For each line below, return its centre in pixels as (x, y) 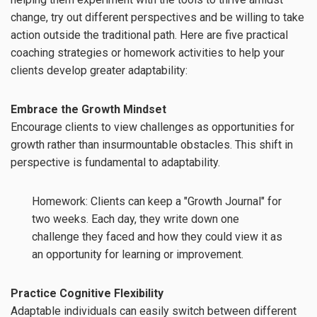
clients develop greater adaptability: (99, 71)
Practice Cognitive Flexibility (87, 294)
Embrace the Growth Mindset (88, 110)
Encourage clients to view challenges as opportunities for (152, 127)
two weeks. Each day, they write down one (136, 219)
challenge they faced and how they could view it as (157, 237)
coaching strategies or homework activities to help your (148, 53)
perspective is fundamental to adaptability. (115, 163)
